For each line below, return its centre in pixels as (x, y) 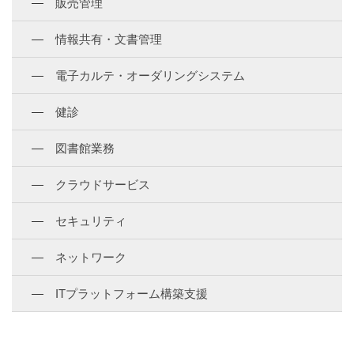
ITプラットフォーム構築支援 (132, 294)
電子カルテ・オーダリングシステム (150, 75)
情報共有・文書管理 (109, 39)
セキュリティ (91, 221)
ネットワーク (91, 257)
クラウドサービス (103, 185)
